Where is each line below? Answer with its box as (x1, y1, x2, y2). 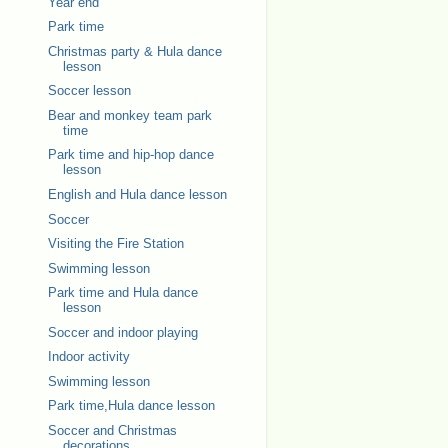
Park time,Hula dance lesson (47, 398, 215, 414)
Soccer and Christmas (47, 423, 177, 438)
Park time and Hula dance (47, 285, 198, 301)
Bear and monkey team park (47, 107, 212, 123)
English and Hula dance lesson (47, 186, 227, 202)
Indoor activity (47, 349, 130, 365)
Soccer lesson (47, 83, 131, 99)
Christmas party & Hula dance (47, 43, 222, 59)
